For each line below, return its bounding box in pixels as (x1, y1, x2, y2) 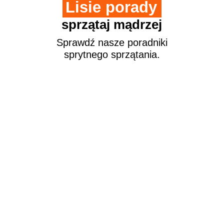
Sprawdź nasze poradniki (56, 36, 167, 48)
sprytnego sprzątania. (63, 48, 160, 60)
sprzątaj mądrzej (61, 16, 162, 32)
